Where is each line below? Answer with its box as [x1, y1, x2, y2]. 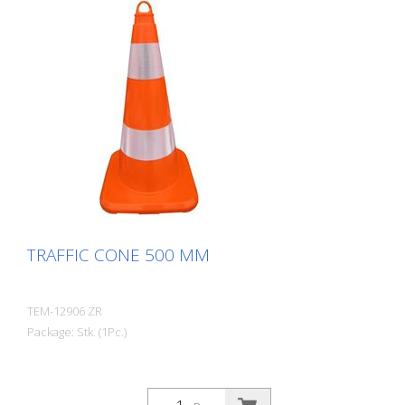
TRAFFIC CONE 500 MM [27, 243, 210, 267]
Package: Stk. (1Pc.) [27, 324, 127, 340]
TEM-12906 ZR [27, 303, 102, 319]
